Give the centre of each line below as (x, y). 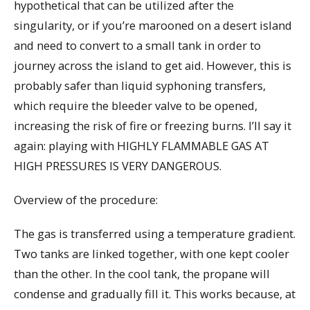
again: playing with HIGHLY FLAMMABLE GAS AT (142, 146)
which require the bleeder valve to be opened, (136, 106)
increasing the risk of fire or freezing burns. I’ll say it (153, 126)
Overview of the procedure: (86, 200)
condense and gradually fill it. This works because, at (155, 293)
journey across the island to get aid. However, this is (153, 66)
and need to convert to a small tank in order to (137, 46)
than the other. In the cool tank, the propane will (142, 273)
